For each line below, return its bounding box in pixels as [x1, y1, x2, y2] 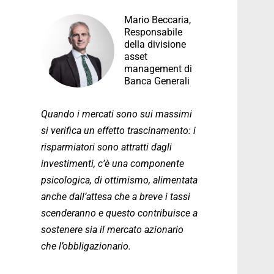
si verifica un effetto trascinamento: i [41, 125, 196, 136]
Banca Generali [124, 75, 190, 87]
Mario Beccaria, [124, 14, 191, 26]
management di [124, 63, 192, 75]
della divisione [124, 39, 186, 50]
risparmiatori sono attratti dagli [41, 141, 172, 153]
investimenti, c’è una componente [41, 158, 184, 169]
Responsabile [124, 26, 182, 38]
